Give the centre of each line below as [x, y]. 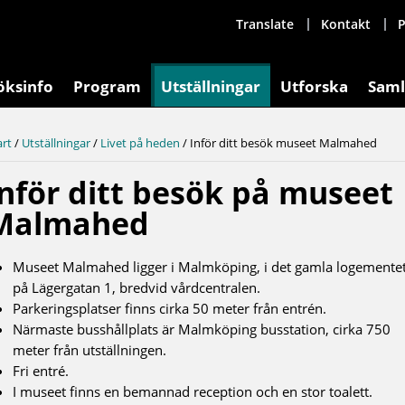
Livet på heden [140, 142]
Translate [265, 24]
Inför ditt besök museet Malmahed [283, 142]
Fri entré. [41, 370]
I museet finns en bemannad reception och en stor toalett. [193, 391]
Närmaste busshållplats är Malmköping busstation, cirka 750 [202, 329]
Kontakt [346, 24]
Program [107, 86]
